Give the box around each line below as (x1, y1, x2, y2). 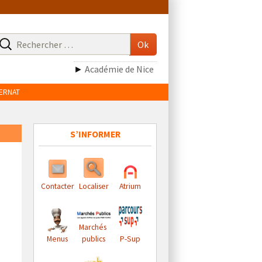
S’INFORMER (70, 129, 120, 140)
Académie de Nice (85, 63, 154, 75)
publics (82, 234, 106, 244)
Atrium (119, 181, 141, 191)
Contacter (40, 181, 74, 191)
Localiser (78, 181, 109, 191)
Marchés (79, 222, 109, 232)
